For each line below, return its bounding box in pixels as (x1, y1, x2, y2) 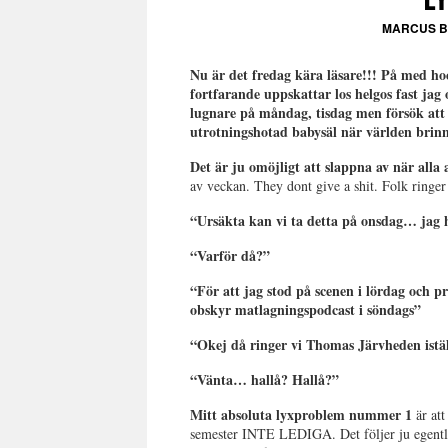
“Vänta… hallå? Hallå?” (190, 369, 340, 390)
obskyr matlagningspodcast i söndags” (190, 299, 422, 320)
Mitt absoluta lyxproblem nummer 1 (190, 404, 413, 425)
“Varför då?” (190, 245, 271, 266)
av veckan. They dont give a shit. (190, 176, 383, 195)
